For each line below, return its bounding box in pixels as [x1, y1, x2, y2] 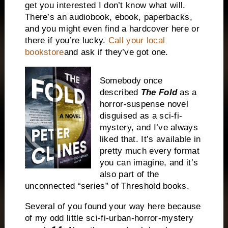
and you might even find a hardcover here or [24, 23, 199, 34]
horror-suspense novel [99, 99, 189, 109]
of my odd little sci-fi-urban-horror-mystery [24, 213, 194, 223]
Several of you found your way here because [24, 202, 201, 212]
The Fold [140, 88, 178, 98]
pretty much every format [99, 146, 199, 156]
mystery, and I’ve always [99, 123, 198, 133]
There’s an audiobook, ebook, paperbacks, [24, 12, 192, 22]
